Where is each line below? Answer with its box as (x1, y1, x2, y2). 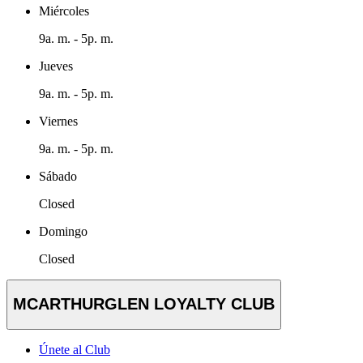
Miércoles (39, 3, 89, 18)
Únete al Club (39, 342, 110, 357)
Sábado (39, 169, 77, 183)
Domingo (39, 224, 88, 238)
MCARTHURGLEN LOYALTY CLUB (13, 295, 275, 314)
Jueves (39, 58, 73, 73)
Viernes (39, 113, 78, 128)
